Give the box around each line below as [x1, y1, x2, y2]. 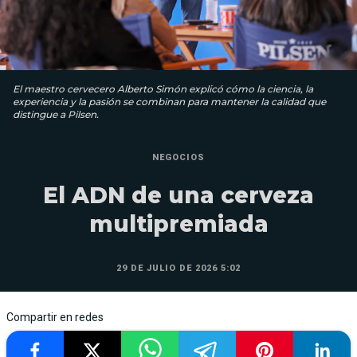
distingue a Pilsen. [13, 108, 99, 120]
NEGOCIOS [152, 151, 205, 163]
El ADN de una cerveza [43, 181, 314, 209]
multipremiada [88, 210, 269, 237]
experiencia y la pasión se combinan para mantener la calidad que [13, 95, 326, 108]
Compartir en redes [6, 310, 104, 324]
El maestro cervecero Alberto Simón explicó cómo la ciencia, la [13, 82, 313, 95]
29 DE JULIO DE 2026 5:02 [116, 262, 241, 273]
